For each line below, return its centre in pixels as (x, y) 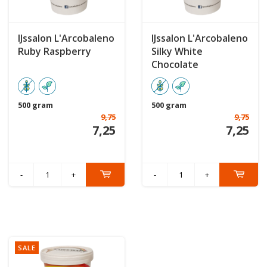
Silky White (177, 51)
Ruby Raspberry (55, 51)
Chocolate (175, 64)
